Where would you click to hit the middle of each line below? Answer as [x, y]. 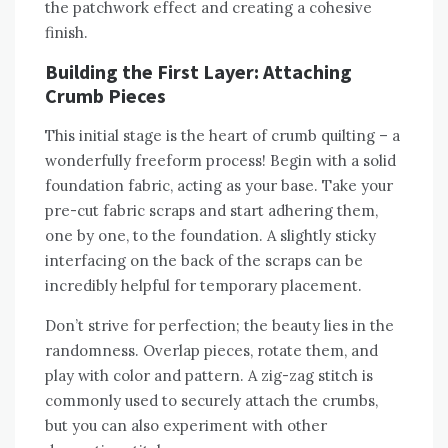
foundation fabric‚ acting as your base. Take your [219, 185]
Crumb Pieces [105, 95]
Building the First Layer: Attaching [198, 71]
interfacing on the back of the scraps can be [204, 260]
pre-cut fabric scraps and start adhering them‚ [211, 210]
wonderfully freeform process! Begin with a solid [220, 160]
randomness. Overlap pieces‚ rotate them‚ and [211, 350]
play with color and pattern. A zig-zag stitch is [209, 375]
